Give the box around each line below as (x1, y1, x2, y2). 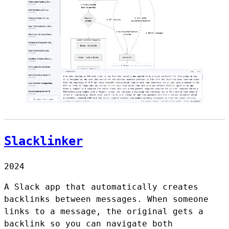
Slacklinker (4, 133, 83, 148)
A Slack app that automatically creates (4, 181, 198, 192)
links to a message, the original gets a (4, 206, 203, 216)
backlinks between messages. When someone (4, 194, 209, 204)
